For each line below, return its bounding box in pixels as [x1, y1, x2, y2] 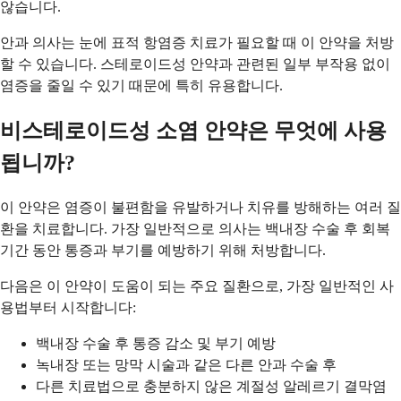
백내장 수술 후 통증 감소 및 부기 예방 [36, 335, 276, 351]
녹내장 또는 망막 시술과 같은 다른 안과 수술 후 [36, 356, 337, 372]
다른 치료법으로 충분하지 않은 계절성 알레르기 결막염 [36, 378, 387, 394]
